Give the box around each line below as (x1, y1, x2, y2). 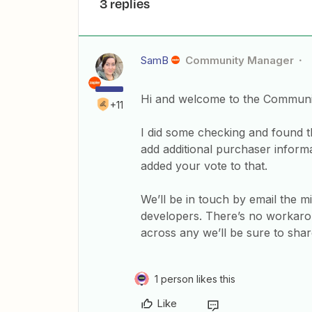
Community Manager (185, 54, 294, 67)
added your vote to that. (141, 159, 267, 173)
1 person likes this (155, 273, 235, 285)
